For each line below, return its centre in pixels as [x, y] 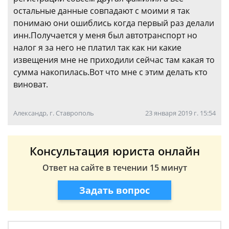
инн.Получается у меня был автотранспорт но [105, 35]
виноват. [31, 84]
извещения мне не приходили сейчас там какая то [114, 60]
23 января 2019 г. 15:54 [180, 113]
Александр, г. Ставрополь [54, 113]
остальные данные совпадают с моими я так [101, 11]
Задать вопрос [114, 190]
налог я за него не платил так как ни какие [97, 48]
